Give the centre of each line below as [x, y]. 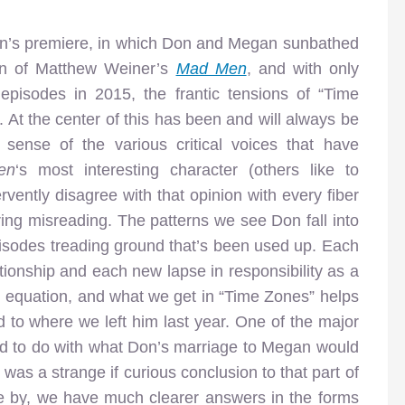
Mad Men [211, 68]
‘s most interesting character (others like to [187, 170]
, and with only [302, 68]
